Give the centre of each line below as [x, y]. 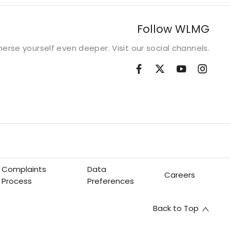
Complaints [24, 169]
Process [17, 181]
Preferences [110, 181]
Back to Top [176, 208]
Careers [179, 175]
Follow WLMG [173, 29]
